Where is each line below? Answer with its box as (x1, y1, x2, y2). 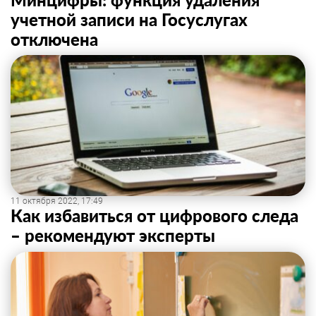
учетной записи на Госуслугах (11, 9, 248, 30)
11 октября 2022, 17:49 (11, 196, 103, 206)
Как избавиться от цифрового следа (11, 205, 298, 226)
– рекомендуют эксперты (11, 225, 215, 245)
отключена (11, 29, 98, 49)
